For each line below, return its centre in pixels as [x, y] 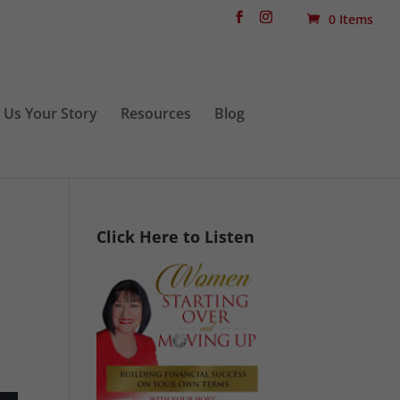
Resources [156, 113]
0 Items [351, 19]
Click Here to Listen [176, 237]
